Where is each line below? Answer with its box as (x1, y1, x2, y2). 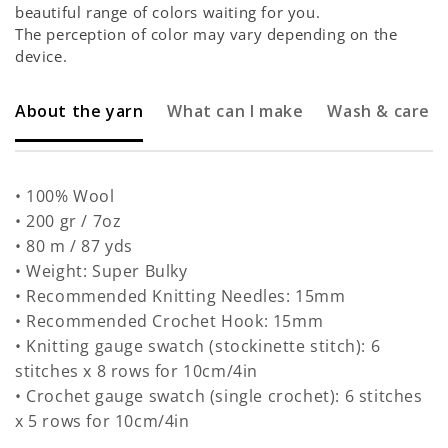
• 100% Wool (15, 185, 115, 207)
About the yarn (15, 100, 144, 122)
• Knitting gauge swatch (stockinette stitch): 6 (15, 335, 381, 357)
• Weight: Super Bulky (15, 260, 188, 282)
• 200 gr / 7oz (15, 210, 122, 232)
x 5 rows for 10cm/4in (15, 410, 190, 432)
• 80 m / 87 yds (15, 235, 133, 257)
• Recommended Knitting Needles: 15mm (15, 285, 346, 307)
